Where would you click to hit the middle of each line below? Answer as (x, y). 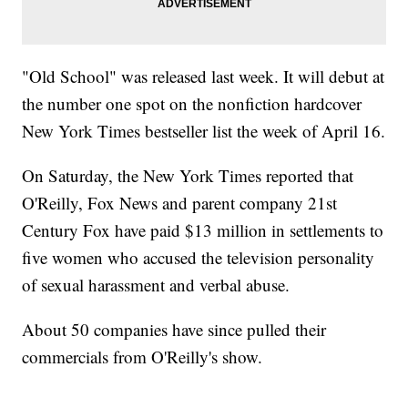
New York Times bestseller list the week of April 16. (204, 131)
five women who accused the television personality (199, 258)
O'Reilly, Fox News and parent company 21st (180, 203)
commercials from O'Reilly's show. (143, 357)
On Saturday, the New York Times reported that (188, 176)
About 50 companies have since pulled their (174, 330)
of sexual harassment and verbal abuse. (156, 285)
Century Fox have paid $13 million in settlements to (203, 230)
